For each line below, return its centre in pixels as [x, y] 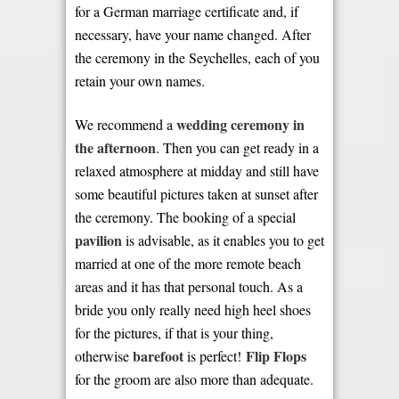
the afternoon [115, 147]
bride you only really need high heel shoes [193, 309]
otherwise [104, 356]
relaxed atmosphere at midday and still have [197, 171]
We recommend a [126, 124]
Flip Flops [276, 356]
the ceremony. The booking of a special [185, 217]
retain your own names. [140, 81]
